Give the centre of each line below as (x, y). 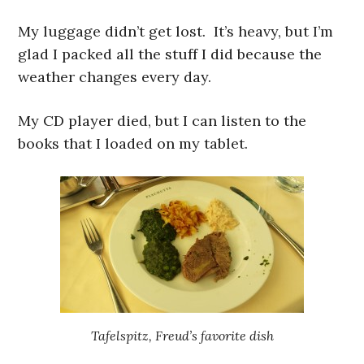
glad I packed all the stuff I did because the (170, 54)
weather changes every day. (115, 77)
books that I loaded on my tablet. (133, 144)
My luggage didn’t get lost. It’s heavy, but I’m (176, 32)
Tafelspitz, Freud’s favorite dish (182, 336)
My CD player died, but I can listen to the (162, 121)
